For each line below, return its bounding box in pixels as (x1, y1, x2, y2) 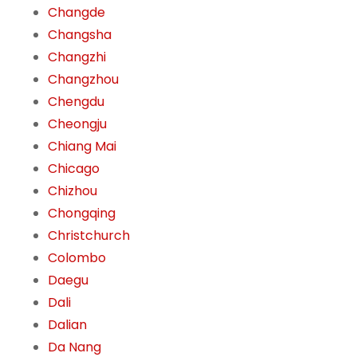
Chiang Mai (48, 137, 116, 156)
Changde (48, 3, 105, 22)
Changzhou (48, 70, 119, 89)
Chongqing (48, 204, 116, 223)
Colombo (48, 249, 106, 268)
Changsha (48, 25, 112, 45)
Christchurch (48, 226, 130, 245)
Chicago (48, 159, 100, 178)
